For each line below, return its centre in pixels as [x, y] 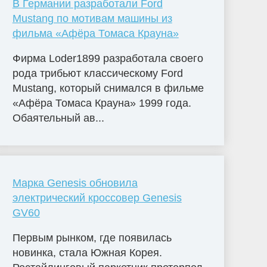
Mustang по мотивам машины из [92, 18]
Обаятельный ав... [58, 118]
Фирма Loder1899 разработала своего [108, 58]
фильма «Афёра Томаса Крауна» [95, 33]
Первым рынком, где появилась [92, 237]
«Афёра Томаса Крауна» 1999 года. [102, 103]
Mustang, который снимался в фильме [108, 88]
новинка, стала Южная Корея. [87, 252]
